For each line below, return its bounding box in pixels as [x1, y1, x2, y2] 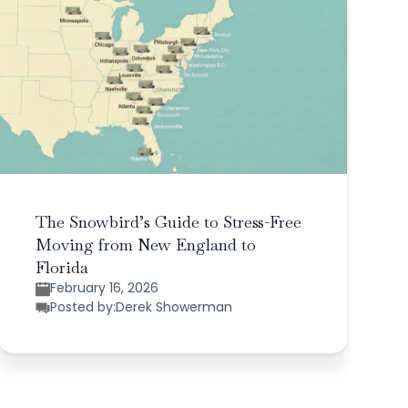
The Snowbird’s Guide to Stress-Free [35, 211, 301, 233]
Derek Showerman [115, 298, 232, 317]
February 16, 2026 [49, 279, 158, 298]
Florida [35, 257, 88, 279]
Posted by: [49, 298, 116, 317]
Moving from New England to [35, 234, 256, 256]
